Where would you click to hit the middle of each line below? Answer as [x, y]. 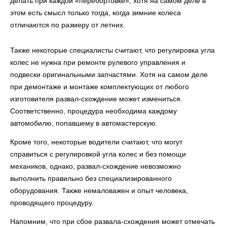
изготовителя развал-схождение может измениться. [96, 99]
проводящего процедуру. [52, 203]
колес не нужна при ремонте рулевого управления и [98, 62]
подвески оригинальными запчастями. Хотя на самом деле [109, 74]
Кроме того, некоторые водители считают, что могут [96, 142]
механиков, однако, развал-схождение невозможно [96, 166]
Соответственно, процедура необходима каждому [93, 111]
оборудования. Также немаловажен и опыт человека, [99, 191]
